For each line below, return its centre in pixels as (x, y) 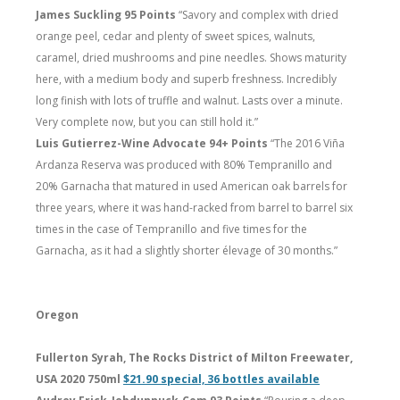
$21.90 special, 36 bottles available (221, 379)
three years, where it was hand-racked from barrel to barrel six (194, 207)
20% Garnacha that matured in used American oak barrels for (192, 186)
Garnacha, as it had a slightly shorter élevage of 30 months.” (187, 250)
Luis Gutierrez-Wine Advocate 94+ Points (153, 143)
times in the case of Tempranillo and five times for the (171, 229)
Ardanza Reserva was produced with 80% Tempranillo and (184, 164)
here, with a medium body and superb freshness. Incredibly (186, 79)
